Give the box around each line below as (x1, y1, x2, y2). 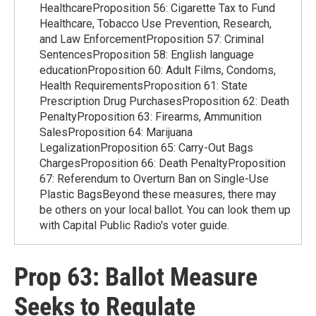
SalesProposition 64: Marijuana (39, 126, 193, 139)
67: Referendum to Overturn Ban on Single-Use (39, 172, 269, 186)
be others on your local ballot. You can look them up (39, 203, 291, 217)
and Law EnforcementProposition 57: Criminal (39, 32, 264, 46)
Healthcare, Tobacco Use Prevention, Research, (39, 17, 272, 30)
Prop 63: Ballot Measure (14, 262, 257, 292)
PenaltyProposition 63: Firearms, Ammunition (39, 110, 262, 123)
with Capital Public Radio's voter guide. (39, 219, 229, 232)
